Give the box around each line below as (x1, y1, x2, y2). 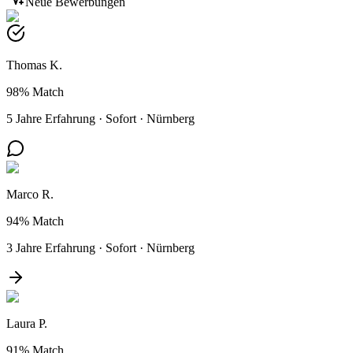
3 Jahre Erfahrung (6, 240, 95, 255)
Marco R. (6, 187, 54, 201)
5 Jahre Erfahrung (6, 111, 95, 125)
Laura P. (6, 316, 47, 330)
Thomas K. (6, 58, 62, 72)
